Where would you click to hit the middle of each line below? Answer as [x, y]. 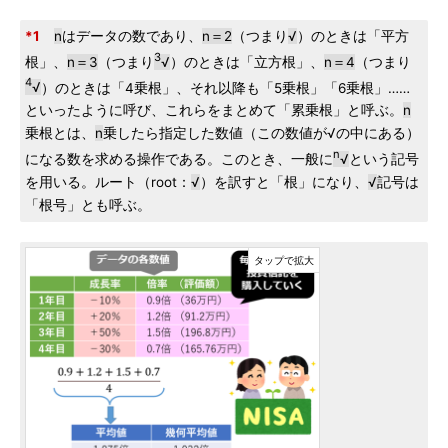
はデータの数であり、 [132, 36]
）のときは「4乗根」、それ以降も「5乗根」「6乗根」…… [225, 87]
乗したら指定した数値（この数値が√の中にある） [261, 133]
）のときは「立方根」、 [247, 61]
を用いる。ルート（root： [108, 181]
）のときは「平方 [353, 36]
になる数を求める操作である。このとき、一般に [179, 158]
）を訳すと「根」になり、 [284, 181]
